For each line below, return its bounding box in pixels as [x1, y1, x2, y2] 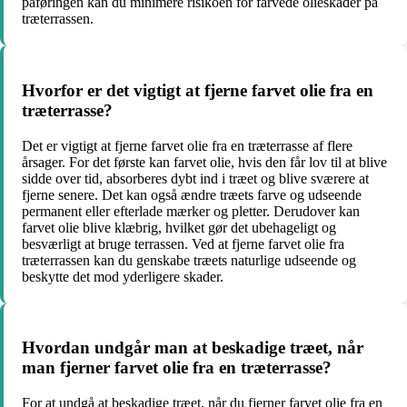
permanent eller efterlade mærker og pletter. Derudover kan [22, 203, 360, 219]
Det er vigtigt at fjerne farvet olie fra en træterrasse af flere [22, 137, 352, 154]
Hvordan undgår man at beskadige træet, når [22, 338, 363, 358]
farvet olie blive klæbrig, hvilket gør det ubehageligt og [22, 219, 336, 235]
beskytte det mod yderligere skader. [22, 268, 223, 284]
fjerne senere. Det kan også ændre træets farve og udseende [22, 186, 362, 203]
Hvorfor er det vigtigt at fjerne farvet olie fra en [22, 81, 373, 101]
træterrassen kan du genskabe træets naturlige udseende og [22, 252, 356, 268]
